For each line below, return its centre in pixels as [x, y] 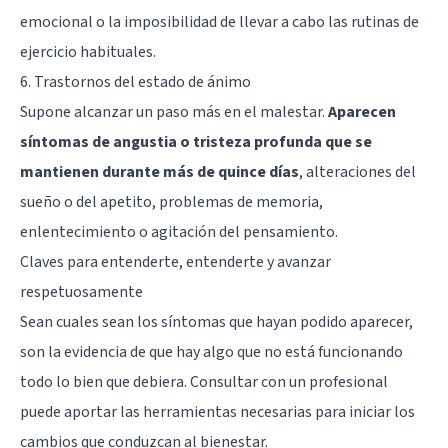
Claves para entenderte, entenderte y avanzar [175, 262]
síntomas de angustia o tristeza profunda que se [196, 142]
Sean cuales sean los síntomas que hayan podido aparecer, [216, 322]
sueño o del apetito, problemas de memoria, [171, 202]
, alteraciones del [357, 172]
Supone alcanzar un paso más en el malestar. [174, 112]
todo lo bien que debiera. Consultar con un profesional [204, 382]
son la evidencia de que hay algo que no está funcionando [211, 352]
